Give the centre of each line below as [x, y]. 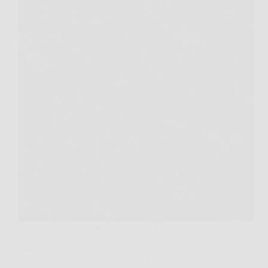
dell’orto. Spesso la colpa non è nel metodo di [104, 258]
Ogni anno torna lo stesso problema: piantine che [110, 226]
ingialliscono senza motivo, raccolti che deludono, [112, 237]
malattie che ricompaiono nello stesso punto [100, 248]
